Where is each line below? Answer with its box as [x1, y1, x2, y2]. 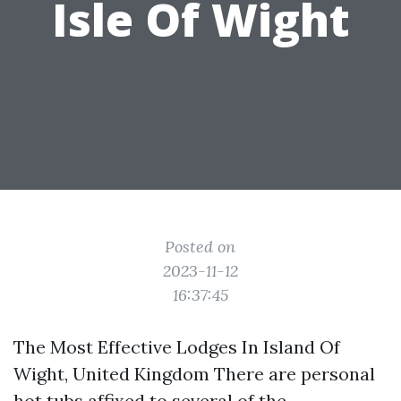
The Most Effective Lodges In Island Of [13, 336, 340, 358]
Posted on [165, 236, 236, 257]
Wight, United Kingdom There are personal [13, 363, 375, 385]
